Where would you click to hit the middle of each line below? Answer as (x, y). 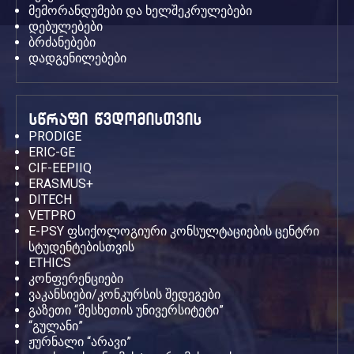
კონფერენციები (76, 279)
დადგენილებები (77, 58)
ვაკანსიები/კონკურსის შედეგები (124, 294)
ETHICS (50, 263)
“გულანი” (56, 326)
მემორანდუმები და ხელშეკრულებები (140, 11)
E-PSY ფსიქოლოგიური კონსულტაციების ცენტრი (174, 231)
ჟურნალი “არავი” (80, 342)
